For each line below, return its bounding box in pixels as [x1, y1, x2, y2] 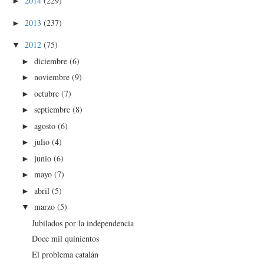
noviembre [34, 71, 72, 82]
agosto [34, 120, 58, 131]
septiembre [34, 104, 73, 115]
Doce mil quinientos [32, 233, 100, 244]
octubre [34, 87, 62, 99]
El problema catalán [32, 248, 99, 260]
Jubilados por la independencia [32, 217, 134, 229]
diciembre [34, 55, 70, 67]
